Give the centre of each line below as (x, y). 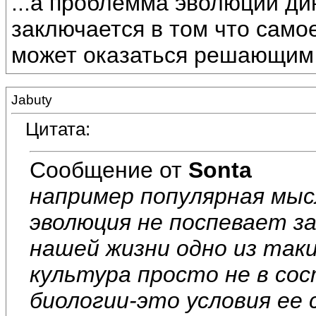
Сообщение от (109, 170)
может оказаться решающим (163, 55)
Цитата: (58, 129)
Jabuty (32, 100)
